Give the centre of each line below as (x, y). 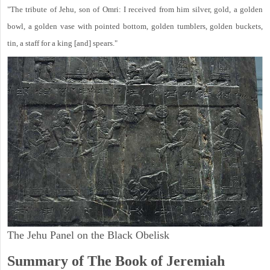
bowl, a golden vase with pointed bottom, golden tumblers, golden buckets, (135, 27)
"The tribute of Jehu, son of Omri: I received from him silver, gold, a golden (135, 10)
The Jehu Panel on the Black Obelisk (88, 235)
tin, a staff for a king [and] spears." (62, 43)
